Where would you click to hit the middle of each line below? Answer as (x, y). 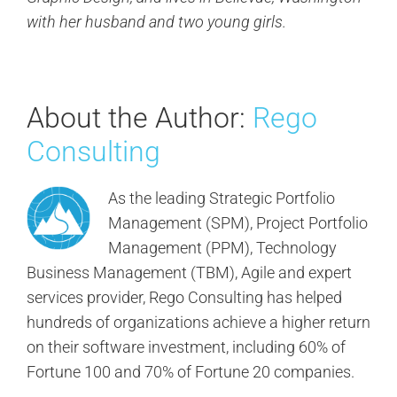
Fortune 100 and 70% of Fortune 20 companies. (190, 372)
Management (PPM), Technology (222, 248)
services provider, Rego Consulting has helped (184, 298)
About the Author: (139, 118)
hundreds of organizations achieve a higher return (198, 323)
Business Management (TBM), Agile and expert (189, 273)
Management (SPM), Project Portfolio (237, 223)
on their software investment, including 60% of (186, 347)
